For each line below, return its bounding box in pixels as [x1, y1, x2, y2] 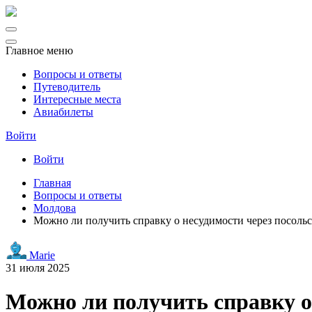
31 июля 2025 [6, 262, 70, 274]
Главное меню [6, 45, 73, 56]
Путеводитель [33, 81, 100, 93]
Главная [33, 177, 71, 189]
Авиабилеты [33, 106, 93, 118]
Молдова [33, 202, 76, 214]
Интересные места [33, 93, 121, 105]
